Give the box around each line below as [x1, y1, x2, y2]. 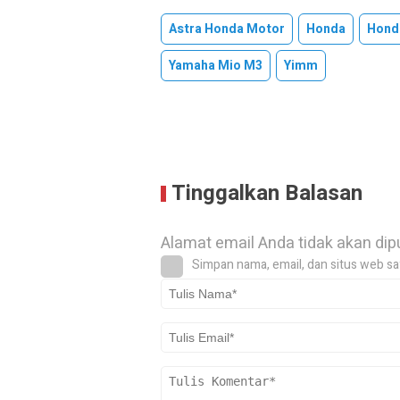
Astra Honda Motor [169, 20, 285, 38]
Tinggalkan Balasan [171, 178, 362, 209]
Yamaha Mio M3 [169, 56, 262, 75]
